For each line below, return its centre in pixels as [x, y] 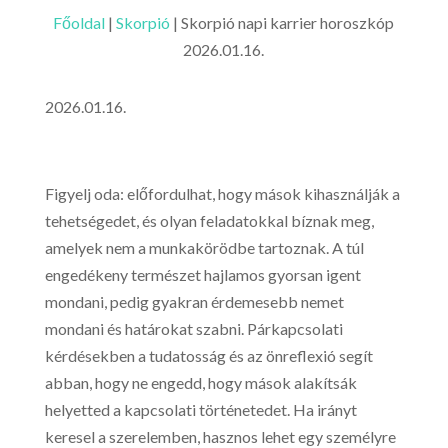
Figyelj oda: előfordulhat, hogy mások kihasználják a [222, 193]
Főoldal [79, 22]
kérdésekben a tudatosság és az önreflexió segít [208, 355]
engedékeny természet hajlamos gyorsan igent [202, 274]
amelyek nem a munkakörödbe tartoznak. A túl [204, 247]
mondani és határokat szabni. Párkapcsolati [193, 328]
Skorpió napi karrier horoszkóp [288, 22]
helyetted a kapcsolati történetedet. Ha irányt [200, 409]
